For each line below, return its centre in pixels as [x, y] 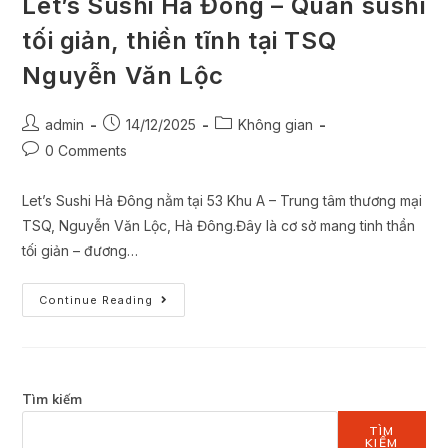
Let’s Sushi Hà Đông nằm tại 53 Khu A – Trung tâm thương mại [222, 201]
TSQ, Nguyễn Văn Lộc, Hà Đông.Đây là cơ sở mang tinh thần [219, 226]
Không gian [276, 125]
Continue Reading [96, 300]
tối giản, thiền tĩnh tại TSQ [179, 41]
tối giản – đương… [80, 251]
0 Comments [86, 151]
